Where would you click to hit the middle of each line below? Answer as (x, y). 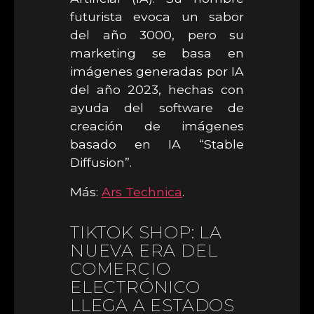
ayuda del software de (157, 108)
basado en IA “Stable (157, 144)
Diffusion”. (103, 162)
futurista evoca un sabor (157, 16)
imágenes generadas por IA (157, 71)
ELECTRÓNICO (135, 287)
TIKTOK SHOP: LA (146, 232)
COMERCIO (121, 269)
